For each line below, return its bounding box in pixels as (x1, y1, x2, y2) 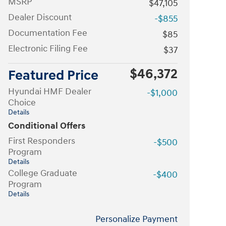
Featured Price (8, 67, 98, 84)
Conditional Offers (8, 120, 85, 132)
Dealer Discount (8, 11, 72, 23)
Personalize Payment (95, 213, 178, 225)
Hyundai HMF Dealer (8, 85, 91, 97)
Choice (8, 96, 36, 108)
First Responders (8, 135, 75, 147)
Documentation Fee (8, 27, 87, 39)
